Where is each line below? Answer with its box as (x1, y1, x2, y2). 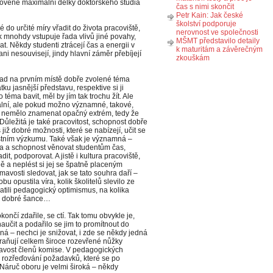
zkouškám (176, 54, 210, 62)
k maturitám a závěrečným (176, 45, 263, 54)
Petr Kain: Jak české (176, 11, 243, 19)
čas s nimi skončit (176, 2, 234, 11)
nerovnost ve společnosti (176, 28, 258, 37)
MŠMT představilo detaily (176, 37, 260, 45)
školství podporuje (176, 19, 236, 28)
